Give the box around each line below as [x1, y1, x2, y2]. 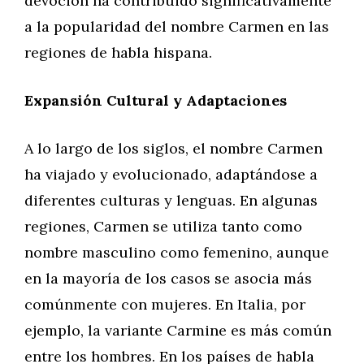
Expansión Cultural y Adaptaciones [24, 91, 287, 110]
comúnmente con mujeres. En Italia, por [24, 295, 305, 314]
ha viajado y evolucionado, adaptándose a [24, 165, 318, 184]
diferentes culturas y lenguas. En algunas [24, 191, 318, 210]
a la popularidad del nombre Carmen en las [24, 17, 329, 36]
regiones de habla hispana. [24, 43, 212, 62]
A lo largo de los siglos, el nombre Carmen [24, 139, 323, 158]
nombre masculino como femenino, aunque [24, 243, 329, 262]
